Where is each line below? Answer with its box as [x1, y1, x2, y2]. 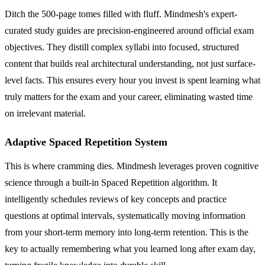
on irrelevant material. [5, 108, 86, 118]
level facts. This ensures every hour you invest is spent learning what [5, 75, 260, 85]
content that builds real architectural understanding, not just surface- [5, 58, 256, 69]
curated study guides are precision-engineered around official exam [5, 25, 254, 35]
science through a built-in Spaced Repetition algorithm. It [5, 177, 217, 188]
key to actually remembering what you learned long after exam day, [5, 243, 256, 254]
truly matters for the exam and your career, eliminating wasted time [5, 91, 253, 102]
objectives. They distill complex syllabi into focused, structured [5, 41, 239, 52]
